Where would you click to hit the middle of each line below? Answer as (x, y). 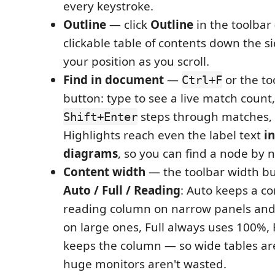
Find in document (114, 80)
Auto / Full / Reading (122, 190)
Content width (104, 172)
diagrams (91, 153)
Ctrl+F (202, 80)
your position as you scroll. (136, 61)
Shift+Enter (100, 117)
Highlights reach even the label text (164, 135)
